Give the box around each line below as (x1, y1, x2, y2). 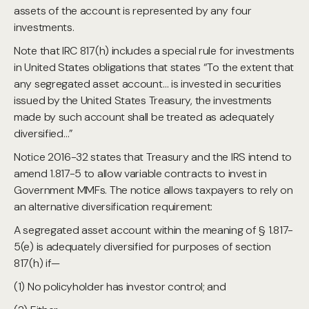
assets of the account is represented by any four (14, 3, 252, 18)
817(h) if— (14, 256, 60, 270)
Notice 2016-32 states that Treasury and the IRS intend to (14, 150, 292, 164)
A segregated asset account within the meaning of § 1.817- (14, 223, 293, 237)
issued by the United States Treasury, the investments (14, 93, 272, 108)
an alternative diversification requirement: (14, 199, 213, 214)
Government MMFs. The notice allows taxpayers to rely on (14, 183, 293, 197)
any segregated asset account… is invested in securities (14, 77, 281, 91)
